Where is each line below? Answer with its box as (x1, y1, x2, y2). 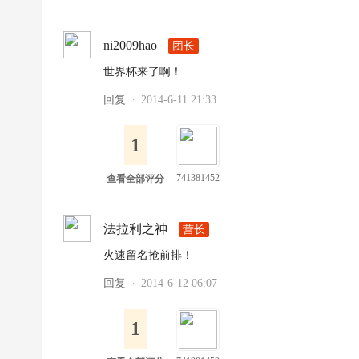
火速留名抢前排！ (103, 249, 193, 261)
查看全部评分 (107, 173, 164, 184)
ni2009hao (103, 38, 157, 52)
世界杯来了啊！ (103, 66, 182, 78)
